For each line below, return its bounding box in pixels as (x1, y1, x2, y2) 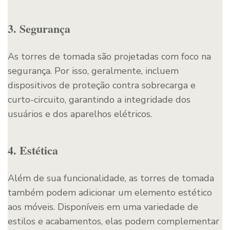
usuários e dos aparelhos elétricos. (8, 107, 152, 120)
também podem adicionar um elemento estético (8, 186, 212, 199)
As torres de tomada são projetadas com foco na (8, 50, 211, 63)
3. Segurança (8, 20, 70, 37)
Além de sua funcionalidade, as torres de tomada (8, 171, 214, 184)
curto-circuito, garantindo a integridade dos (8, 93, 190, 106)
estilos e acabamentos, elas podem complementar (8, 215, 219, 227)
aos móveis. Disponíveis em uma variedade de (8, 200, 198, 213)
